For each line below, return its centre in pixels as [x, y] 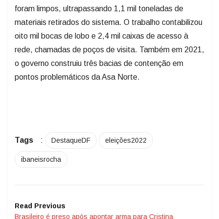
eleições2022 [126, 141]
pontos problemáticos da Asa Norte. [77, 77]
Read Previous [40, 206]
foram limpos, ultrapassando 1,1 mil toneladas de [99, 9]
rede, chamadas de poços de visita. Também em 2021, [109, 50]
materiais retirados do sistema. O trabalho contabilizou [109, 22]
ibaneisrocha [41, 160]
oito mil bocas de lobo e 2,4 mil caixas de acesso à [101, 36]
